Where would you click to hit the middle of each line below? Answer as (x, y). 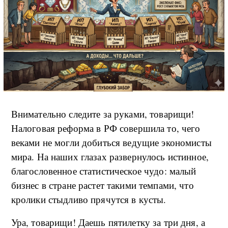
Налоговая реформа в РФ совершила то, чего (106, 128)
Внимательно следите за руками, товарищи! (103, 113)
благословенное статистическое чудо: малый (104, 170)
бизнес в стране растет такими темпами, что (102, 185)
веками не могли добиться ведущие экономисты (111, 142)
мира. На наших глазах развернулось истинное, (110, 156)
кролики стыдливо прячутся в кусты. (89, 199)
